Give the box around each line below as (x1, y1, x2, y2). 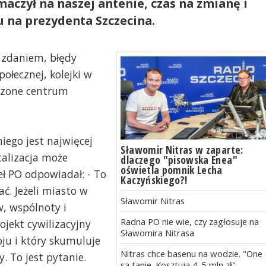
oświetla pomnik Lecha (121, 162, 223, 177)
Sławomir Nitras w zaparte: (121, 142, 243, 157)
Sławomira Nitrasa (121, 226, 195, 239)
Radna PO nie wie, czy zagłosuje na (121, 215, 259, 227)
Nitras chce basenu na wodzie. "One (121, 247, 263, 259)
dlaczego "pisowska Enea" (121, 152, 237, 167)
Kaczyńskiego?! (121, 172, 188, 187)
